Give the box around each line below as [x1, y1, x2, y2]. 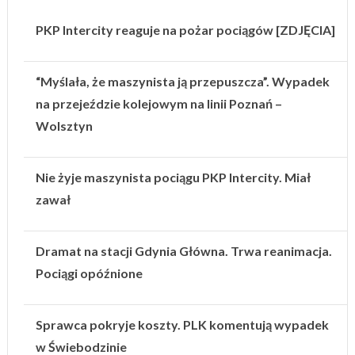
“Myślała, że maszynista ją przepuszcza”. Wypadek [35, 74, 330, 90]
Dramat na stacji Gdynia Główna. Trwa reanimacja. [35, 243, 332, 259]
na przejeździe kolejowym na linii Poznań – [35, 96, 282, 112]
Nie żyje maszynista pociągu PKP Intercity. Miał [35, 170, 311, 185]
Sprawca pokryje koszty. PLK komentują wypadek [35, 317, 329, 333]
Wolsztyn [35, 118, 93, 134]
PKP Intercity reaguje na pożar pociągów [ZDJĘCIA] [35, 22, 335, 38]
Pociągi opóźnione [35, 265, 143, 281]
